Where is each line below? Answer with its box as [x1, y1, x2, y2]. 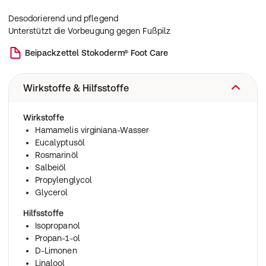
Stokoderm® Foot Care [81, 47, 169, 58]
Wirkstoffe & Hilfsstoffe [23, 83, 129, 93]
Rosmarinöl [35, 150, 78, 160]
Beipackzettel [25, 47, 81, 58]
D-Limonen [35, 246, 77, 255]
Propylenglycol [35, 175, 92, 185]
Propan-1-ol [35, 233, 80, 243]
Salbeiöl [35, 163, 66, 172]
